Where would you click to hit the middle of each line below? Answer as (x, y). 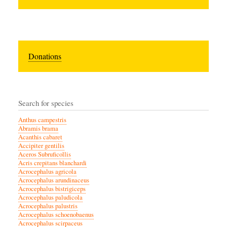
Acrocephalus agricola (47, 171)
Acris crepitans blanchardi (52, 163)
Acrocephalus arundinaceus (54, 180)
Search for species (46, 103)
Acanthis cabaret (40, 137)
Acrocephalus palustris (48, 206)
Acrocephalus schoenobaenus (56, 214)
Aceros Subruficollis (45, 154)
